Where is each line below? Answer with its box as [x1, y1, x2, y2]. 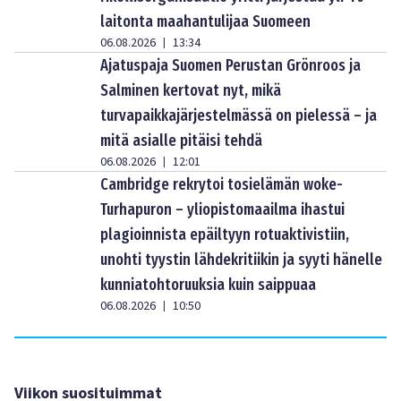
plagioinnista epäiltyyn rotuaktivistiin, [100, 225, 349, 245]
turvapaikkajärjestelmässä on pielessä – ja [100, 106, 377, 126]
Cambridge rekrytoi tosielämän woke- [100, 175, 343, 195]
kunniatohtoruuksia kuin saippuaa [100, 275, 316, 295]
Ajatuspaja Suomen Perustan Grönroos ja [100, 55, 361, 76]
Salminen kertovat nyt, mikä [100, 81, 281, 101]
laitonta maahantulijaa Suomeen [100, 12, 311, 32]
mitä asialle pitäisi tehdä [100, 131, 262, 151]
